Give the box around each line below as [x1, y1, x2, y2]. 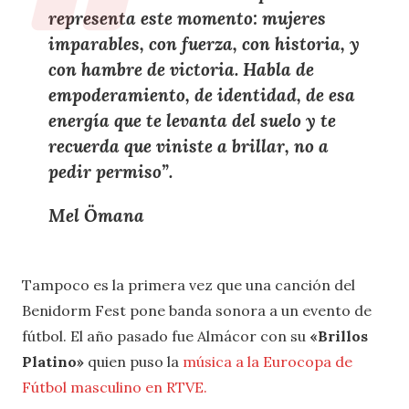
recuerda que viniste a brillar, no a [47, 135, 329, 158]
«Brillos [309, 327, 368, 346]
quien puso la [84, 352, 183, 372]
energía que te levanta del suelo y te [47, 110, 336, 132]
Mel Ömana [47, 204, 144, 226]
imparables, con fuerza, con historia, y [47, 33, 360, 56]
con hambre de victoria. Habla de [47, 58, 314, 81]
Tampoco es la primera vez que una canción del [22, 276, 355, 295]
